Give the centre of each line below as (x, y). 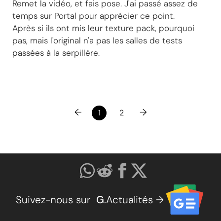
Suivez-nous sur (56, 199)
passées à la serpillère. (56, 53)
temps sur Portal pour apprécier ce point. (93, 16)
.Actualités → (134, 199)
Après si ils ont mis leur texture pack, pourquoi (103, 28)
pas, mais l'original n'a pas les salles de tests (97, 40)
